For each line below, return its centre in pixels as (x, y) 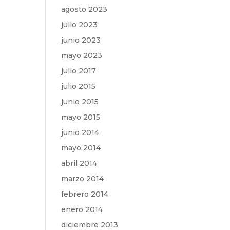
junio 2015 (80, 102)
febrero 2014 (85, 194)
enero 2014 (82, 209)
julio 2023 (80, 25)
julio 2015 (79, 86)
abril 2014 (79, 163)
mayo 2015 (81, 117)
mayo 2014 (81, 148)
